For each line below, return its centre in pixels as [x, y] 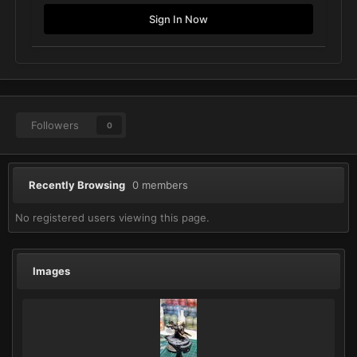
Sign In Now [178, 20]
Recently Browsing [80, 185]
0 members [160, 185]
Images [51, 271]
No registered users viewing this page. [112, 217]
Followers [55, 126]
